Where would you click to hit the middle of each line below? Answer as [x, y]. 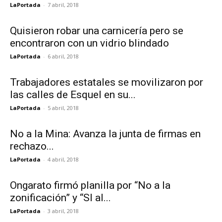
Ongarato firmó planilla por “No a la [90, 185]
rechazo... [32, 146]
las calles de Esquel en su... [73, 94]
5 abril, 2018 [63, 108]
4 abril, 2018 [63, 159]
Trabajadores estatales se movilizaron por [107, 82]
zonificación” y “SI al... [60, 197]
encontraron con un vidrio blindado [89, 43]
